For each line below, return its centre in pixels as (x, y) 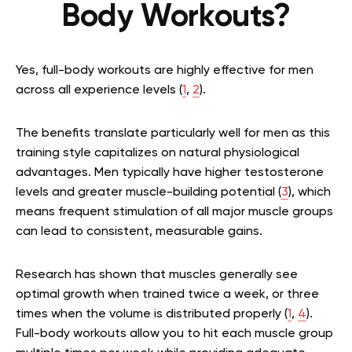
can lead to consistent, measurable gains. (139, 232)
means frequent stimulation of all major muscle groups (174, 212)
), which (310, 192)
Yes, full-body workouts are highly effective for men (165, 71)
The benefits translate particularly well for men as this (173, 134)
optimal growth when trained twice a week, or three (167, 295)
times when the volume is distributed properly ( (152, 314)
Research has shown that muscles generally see (157, 275)
